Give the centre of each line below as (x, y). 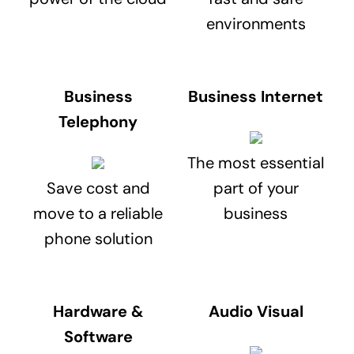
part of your (256, 188)
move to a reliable (98, 214)
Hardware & (98, 312)
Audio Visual (256, 312)
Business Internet (256, 97)
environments (256, 24)
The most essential (256, 163)
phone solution (98, 239)
